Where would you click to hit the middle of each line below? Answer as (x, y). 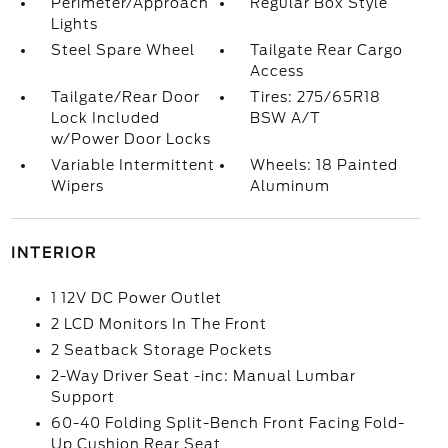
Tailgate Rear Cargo (327, 50)
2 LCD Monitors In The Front (158, 324)
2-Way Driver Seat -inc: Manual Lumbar (203, 376)
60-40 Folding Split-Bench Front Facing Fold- (227, 423)
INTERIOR (53, 253)
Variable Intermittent (132, 165)
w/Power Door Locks (130, 139)
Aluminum (290, 186)
